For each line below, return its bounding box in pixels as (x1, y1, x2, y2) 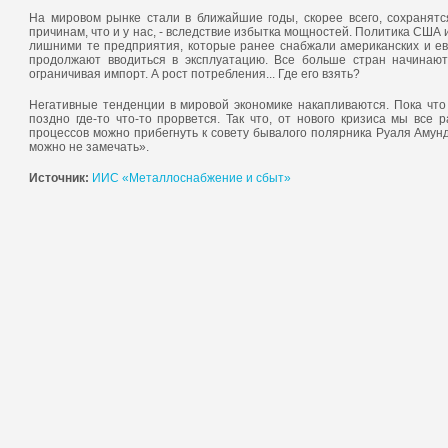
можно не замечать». (29, 140, 149, 154)
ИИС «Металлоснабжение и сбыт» (92, 171, 291, 185)
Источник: (29, 171, 89, 185)
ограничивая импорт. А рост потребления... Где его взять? (29, 67, 360, 81)
